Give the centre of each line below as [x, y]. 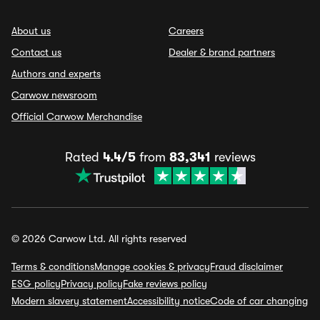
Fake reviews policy [165, 284]
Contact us [36, 52]
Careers [186, 31]
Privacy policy [92, 284]
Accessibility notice [169, 301]
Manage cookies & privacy [152, 266]
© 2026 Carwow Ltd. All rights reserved [99, 239]
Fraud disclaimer [246, 266]
